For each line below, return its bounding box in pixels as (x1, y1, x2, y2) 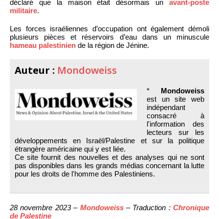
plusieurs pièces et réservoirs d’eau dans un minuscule (10, 32, 209, 41)
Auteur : (15, 63, 57, 77)
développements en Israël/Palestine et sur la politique (15, 136, 204, 145)
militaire (10, 6, 37, 15)
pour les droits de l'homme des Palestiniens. (15, 169, 155, 178)
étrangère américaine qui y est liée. (15, 144, 126, 153)
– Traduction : (123, 203, 173, 212)
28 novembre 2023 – (10, 203, 80, 212)
